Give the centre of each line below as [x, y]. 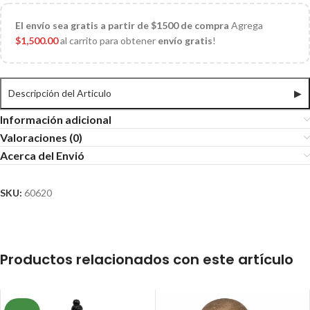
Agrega [246, 26]
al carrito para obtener [108, 41]
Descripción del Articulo [60, 93]
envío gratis [185, 41]
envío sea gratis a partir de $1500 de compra [127, 26]
